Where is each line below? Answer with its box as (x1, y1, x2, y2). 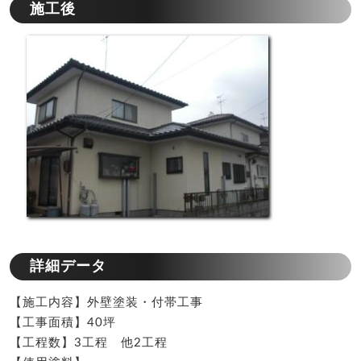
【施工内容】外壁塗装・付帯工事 (10, 296, 203, 309)
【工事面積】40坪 (10, 316, 116, 329)
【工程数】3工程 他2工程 (10, 336, 168, 349)
